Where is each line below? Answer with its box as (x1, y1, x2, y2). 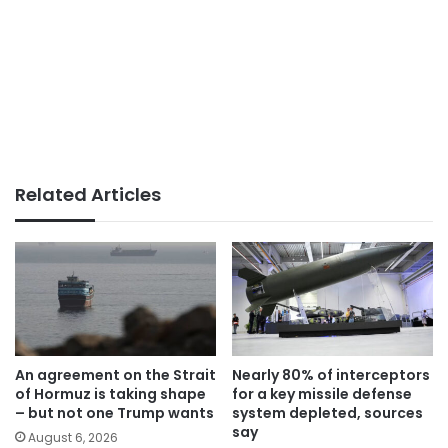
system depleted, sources (232, 402, 423, 423)
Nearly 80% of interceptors (232, 364, 430, 385)
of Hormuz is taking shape (15, 383, 206, 404)
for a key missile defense (232, 383, 412, 404)
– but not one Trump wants (15, 402, 214, 423)
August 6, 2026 (28, 428, 118, 446)
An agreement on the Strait (15, 364, 216, 385)
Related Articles (15, 182, 161, 208)
